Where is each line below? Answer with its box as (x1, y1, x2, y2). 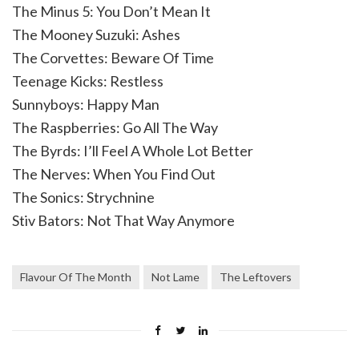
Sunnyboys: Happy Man (12, 95, 159, 113)
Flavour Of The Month (20, 270, 131, 284)
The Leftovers (220, 270, 292, 284)
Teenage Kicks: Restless (12, 72, 163, 90)
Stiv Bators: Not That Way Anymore (12, 212, 235, 229)
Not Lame (151, 270, 200, 284)
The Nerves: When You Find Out (12, 165, 216, 183)
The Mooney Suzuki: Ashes (12, 26, 180, 43)
